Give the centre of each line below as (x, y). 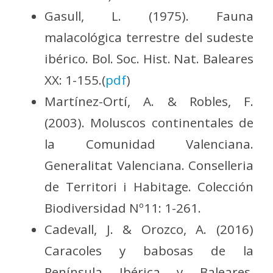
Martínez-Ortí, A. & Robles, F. (149, 101)
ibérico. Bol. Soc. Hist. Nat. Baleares (149, 59)
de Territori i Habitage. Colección (149, 187)
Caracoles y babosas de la (149, 251)
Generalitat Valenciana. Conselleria (149, 165)
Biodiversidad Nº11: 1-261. (123, 208)
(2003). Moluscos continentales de (149, 123)
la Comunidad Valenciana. (149, 144)
